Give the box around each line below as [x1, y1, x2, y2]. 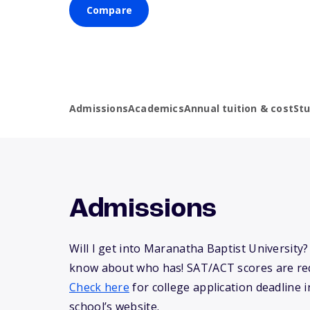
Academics [128, 102, 184, 116]
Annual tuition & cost [183, 102, 294, 116]
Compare [86, 3, 132, 17]
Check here [69, 280, 130, 295]
